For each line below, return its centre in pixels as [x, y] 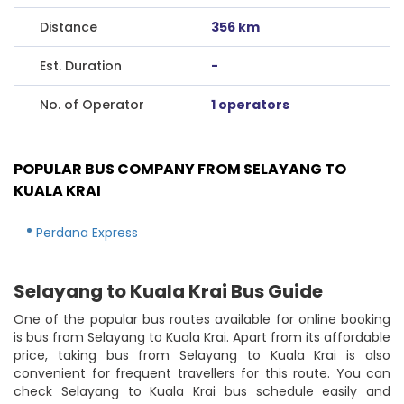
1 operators [251, 104]
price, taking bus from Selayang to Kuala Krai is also [202, 355]
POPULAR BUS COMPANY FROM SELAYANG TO [180, 169]
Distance [69, 27]
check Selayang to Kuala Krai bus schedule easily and [202, 391]
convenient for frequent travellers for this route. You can [202, 373]
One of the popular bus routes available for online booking [202, 319]
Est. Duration [81, 65]
